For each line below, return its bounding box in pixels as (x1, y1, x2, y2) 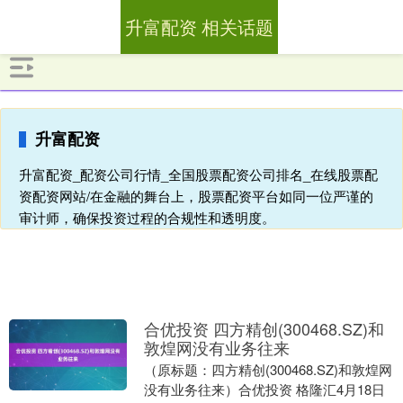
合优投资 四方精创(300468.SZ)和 (143, 317, 384, 340)
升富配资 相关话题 (124, 13, 273, 40)
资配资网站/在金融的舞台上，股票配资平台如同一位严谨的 (19, 186, 373, 205)
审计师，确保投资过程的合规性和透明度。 (19, 208, 275, 227)
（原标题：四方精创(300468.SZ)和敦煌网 (143, 360, 392, 379)
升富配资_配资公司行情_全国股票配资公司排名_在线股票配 (19, 165, 378, 184)
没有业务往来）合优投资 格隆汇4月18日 (143, 380, 385, 399)
